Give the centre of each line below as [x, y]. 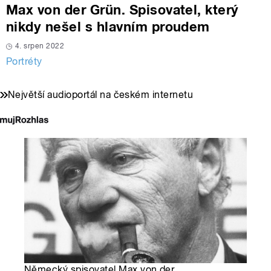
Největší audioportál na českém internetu [101, 94]
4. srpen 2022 [40, 46]
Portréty [24, 61]
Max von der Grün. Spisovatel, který [122, 9]
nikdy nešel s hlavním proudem [108, 26]
